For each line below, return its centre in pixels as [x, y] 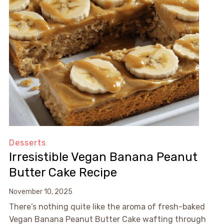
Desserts [27, 143]
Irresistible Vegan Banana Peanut [103, 157]
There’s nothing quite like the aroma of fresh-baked [107, 207]
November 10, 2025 [40, 192]
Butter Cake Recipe [63, 173]
